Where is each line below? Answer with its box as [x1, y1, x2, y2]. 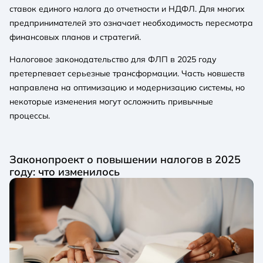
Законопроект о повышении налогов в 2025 [9, 152, 241, 166]
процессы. [9, 110, 50, 121]
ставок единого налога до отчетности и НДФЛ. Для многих [9, 3, 245, 14]
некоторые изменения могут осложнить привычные [9, 96, 213, 107]
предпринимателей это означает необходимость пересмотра [9, 17, 253, 28]
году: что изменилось [9, 164, 120, 178]
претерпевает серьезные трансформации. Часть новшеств [9, 68, 245, 79]
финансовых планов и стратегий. [9, 31, 141, 42]
